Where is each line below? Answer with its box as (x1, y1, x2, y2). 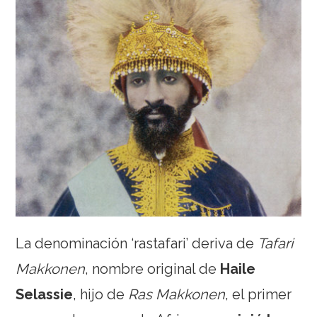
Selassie (16, 286, 74, 303)
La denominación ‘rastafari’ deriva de (16, 235, 258, 252)
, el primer (225, 286, 292, 303)
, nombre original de (85, 260, 221, 277)
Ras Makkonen (128, 286, 226, 303)
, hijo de (73, 286, 129, 303)
